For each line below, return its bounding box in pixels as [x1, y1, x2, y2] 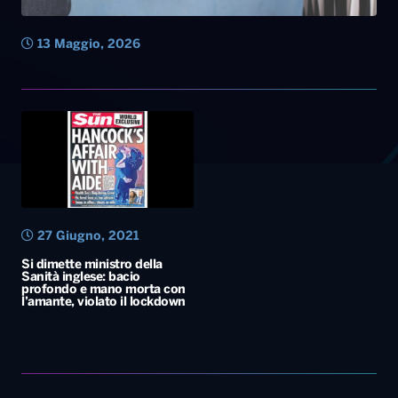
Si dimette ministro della [21, 259, 163, 272]
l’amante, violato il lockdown [21, 297, 186, 309]
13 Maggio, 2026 [34, 39, 140, 52]
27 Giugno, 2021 [34, 231, 139, 243]
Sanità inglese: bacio [21, 272, 140, 284]
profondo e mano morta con [21, 284, 186, 297]
